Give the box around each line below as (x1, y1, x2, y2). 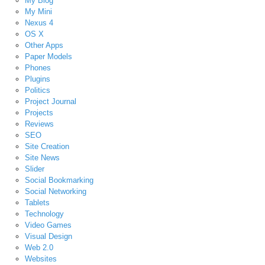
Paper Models (24, 51, 72, 61)
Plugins (24, 74, 50, 83)
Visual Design (24, 231, 72, 241)
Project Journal (24, 96, 76, 106)
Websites (24, 254, 57, 263)
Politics (24, 85, 50, 95)
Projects (24, 108, 53, 117)
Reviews (24, 119, 54, 128)
